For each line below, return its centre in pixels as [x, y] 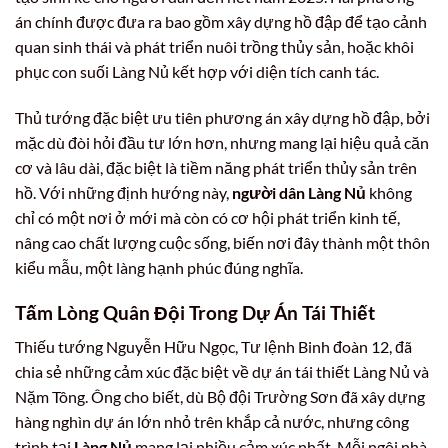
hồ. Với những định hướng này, [123, 192]
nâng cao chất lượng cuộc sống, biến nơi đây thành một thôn [222, 242]
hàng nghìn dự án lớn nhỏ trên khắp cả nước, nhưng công [212, 422]
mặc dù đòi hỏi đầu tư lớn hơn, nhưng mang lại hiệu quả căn [222, 142]
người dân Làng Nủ [299, 192]
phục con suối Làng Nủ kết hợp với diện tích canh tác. [197, 71]
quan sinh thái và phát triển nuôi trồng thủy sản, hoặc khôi [214, 46]
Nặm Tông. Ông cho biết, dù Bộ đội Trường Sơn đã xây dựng [220, 397]
